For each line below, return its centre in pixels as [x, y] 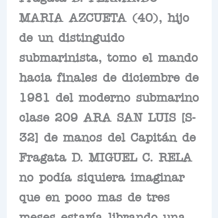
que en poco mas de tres [94, 196]
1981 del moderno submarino [109, 97]
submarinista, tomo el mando [108, 57]
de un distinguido [72, 37]
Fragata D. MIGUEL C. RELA [105, 156]
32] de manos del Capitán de [107, 136]
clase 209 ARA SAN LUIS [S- [107, 117]
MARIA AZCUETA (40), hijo [104, 17]
